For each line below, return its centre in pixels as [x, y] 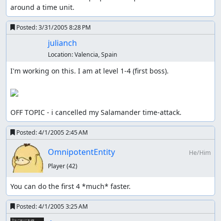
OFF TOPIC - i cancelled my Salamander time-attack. [96, 112]
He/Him [200, 153]
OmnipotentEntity [81, 152]
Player [57, 166]
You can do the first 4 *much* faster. [71, 186]
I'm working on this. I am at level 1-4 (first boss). [90, 71]
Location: [61, 55]
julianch [62, 43]
